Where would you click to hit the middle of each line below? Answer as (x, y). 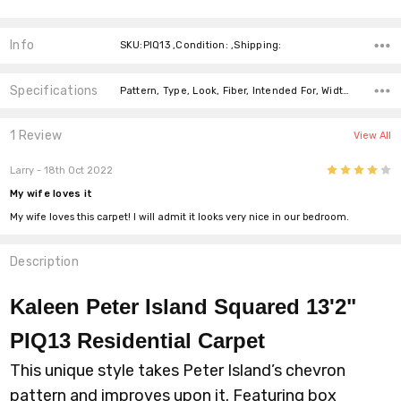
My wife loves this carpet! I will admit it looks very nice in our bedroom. (180, 218)
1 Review (36, 136)
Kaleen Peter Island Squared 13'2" (183, 306)
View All (372, 136)
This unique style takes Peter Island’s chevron (178, 370)
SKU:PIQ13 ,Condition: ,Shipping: (200, 46)
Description (44, 262)
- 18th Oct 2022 (74, 171)
